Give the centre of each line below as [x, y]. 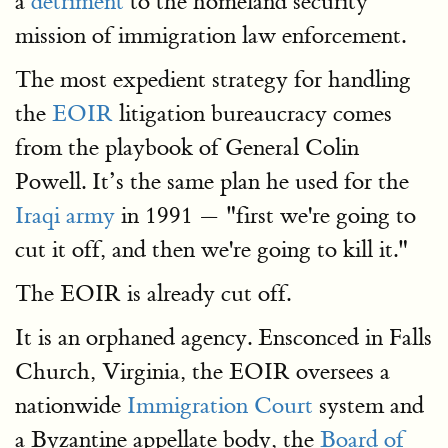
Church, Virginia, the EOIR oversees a [202, 371]
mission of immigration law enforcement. [210, 35]
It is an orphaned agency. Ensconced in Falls [223, 337]
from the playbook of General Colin [187, 147]
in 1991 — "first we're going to [265, 215]
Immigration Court [220, 405]
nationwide [71, 405]
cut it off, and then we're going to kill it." [211, 249]
